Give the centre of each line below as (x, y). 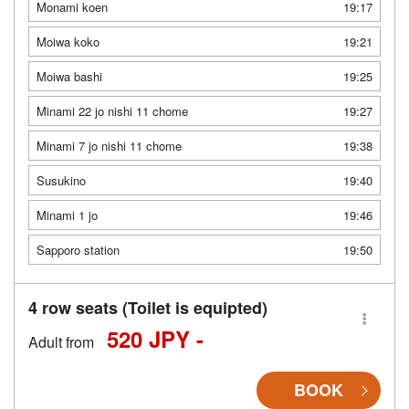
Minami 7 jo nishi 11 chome (109, 146)
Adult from (61, 342)
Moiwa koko (68, 42)
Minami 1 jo (67, 215)
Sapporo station (78, 250)
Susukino (61, 180)
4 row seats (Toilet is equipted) (148, 308)
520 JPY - (155, 339)
